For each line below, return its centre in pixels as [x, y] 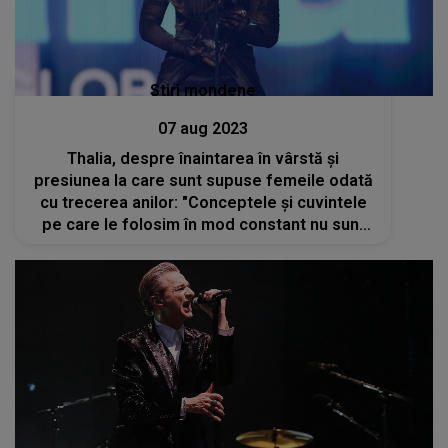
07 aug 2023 [203, 128]
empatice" [203, 246]
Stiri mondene [203, 90]
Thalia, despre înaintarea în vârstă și [203, 158]
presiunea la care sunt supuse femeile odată [203, 180]
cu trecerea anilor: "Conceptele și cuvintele [203, 202]
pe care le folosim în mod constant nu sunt [203, 224]
